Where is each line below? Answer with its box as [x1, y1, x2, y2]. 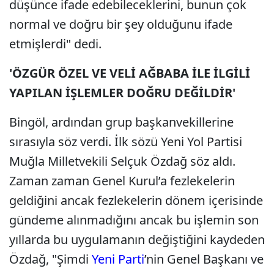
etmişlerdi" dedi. [9, 35, 102, 52]
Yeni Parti [92, 251, 144, 267]
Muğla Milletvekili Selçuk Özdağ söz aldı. [9, 153, 235, 169]
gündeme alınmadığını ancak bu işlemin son [9, 212, 259, 228]
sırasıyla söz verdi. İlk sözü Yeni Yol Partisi [9, 133, 242, 150]
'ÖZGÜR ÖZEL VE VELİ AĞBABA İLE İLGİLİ [9, 65, 250, 81]
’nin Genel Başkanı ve [144, 251, 264, 267]
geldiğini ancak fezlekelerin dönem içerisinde [9, 192, 263, 209]
